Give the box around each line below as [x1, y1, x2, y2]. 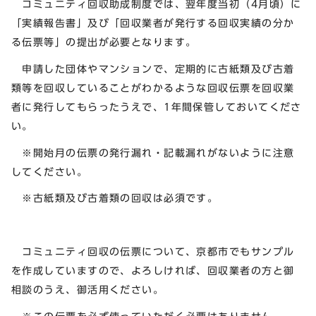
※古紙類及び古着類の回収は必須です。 [11, 193, 219, 204]
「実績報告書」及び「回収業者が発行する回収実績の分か [11, 18, 295, 28]
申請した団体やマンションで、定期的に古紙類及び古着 [11, 63, 295, 74]
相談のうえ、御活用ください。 [11, 284, 164, 295]
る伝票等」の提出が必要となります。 [11, 37, 197, 47]
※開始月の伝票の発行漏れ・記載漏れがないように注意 [11, 147, 295, 158]
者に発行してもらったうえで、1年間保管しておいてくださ [11, 101, 302, 112]
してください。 [11, 166, 88, 177]
